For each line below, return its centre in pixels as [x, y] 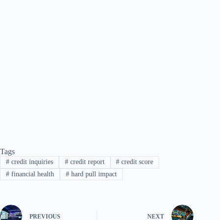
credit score [137, 162]
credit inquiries [31, 162]
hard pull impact [93, 174]
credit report [86, 162]
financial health [31, 174]
